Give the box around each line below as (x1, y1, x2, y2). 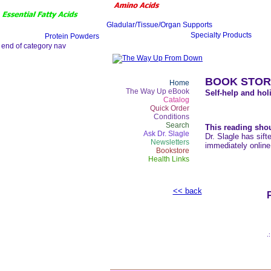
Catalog (163, 96, 189, 104)
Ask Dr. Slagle (143, 129, 189, 138)
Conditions (154, 113, 189, 121)
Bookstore (156, 146, 189, 155)
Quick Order (150, 104, 189, 113)
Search (166, 121, 189, 129)
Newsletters (151, 138, 189, 146)
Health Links (148, 155, 189, 163)
